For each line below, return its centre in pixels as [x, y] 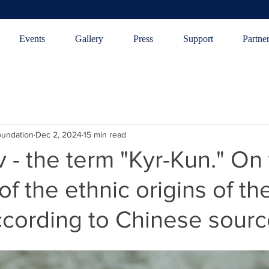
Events [32, 39]
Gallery [89, 39]
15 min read [105, 134]
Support [198, 39]
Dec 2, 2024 [59, 134]
